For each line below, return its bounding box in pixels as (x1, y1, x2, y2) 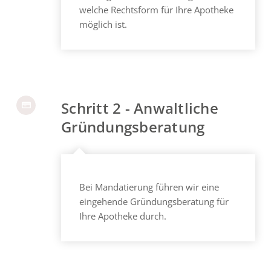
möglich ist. (79, 18, 128, 30)
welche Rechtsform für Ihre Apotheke (79, 3, 234, 16)
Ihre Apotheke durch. (79, 210, 167, 223)
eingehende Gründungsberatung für (79, 195, 229, 208)
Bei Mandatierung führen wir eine (79, 181, 220, 194)
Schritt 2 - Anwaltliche (61, 97, 218, 118)
